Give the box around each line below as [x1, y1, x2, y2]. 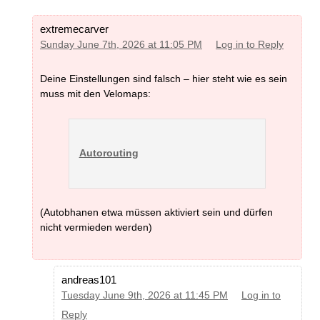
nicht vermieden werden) [40, 221, 152, 234]
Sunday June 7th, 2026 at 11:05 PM [40, 39, 202, 51]
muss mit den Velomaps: [40, 87, 151, 99]
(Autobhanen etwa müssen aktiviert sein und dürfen [40, 206, 273, 219]
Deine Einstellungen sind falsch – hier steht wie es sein [40, 72, 287, 84]
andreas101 [61, 274, 116, 286]
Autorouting [79, 147, 139, 159]
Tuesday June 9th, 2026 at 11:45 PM [61, 290, 228, 301]
